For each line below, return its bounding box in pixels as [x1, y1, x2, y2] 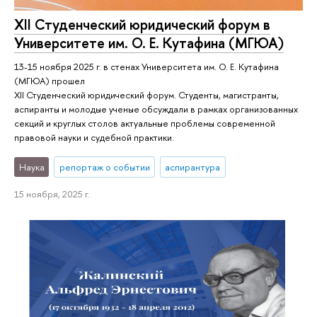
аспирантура [165, 160, 221, 173]
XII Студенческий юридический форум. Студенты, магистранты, [14, 88, 279, 101]
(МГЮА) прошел [14, 74, 85, 87]
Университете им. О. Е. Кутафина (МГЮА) [14, 33, 284, 52]
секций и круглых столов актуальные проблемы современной [14, 116, 275, 129]
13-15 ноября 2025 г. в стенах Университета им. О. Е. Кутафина [14, 59, 279, 73]
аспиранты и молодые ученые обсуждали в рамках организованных [14, 102, 298, 115]
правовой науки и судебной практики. [14, 130, 174, 144]
